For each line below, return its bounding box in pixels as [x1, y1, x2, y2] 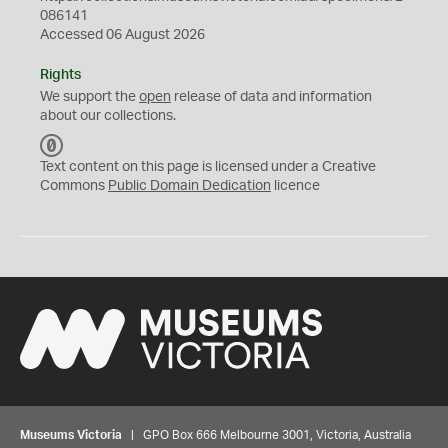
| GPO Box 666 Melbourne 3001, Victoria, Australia [122, 429, 411, 441]
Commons [40, 179, 108, 193]
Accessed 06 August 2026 [40, 28, 205, 42]
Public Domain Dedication [108, 179, 271, 193]
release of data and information [171, 90, 372, 104]
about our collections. [40, 109, 176, 123]
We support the [40, 90, 139, 104]
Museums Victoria [20, 429, 122, 441]
